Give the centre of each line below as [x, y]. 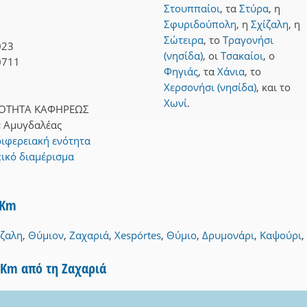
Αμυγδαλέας [33, 124]
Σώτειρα [184, 40]
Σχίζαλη [270, 24]
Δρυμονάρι [228, 235]
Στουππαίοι [192, 9]
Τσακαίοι [242, 56]
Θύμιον [46, 235]
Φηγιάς [181, 72]
